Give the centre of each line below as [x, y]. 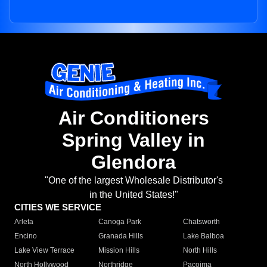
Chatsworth [201, 222]
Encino [26, 236]
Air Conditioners [133, 118]
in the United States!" [133, 195]
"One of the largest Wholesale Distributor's [133, 181]
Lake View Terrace [44, 251]
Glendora [133, 162]
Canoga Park [120, 222]
